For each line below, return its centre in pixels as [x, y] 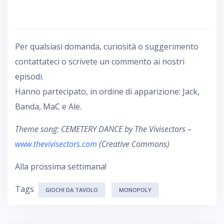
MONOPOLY [135, 189]
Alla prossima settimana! [61, 166]
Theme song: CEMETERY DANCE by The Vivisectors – [103, 129]
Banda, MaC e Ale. [48, 106]
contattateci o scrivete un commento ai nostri [100, 61]
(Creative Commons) [133, 144]
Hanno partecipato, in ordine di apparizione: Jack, [107, 91]
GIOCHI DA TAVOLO [72, 189]
